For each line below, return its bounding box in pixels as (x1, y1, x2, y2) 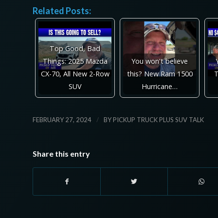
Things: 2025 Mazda (42, 56, 108, 66)
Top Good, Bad (50, 44, 100, 54)
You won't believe (131, 56, 188, 66)
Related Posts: (33, 5, 91, 17)
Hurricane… (142, 82, 178, 91)
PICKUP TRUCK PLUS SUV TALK (113, 116, 204, 124)
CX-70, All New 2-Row (40, 69, 109, 79)
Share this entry (33, 149, 90, 159)
